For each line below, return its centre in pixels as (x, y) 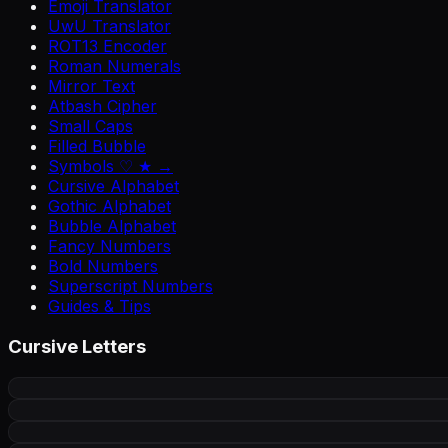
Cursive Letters (77, 347)
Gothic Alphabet (109, 206)
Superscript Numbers (130, 286)
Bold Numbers (103, 266)
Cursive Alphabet (113, 186)
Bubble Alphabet (112, 226)
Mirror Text (91, 86)
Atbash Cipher (102, 106)
